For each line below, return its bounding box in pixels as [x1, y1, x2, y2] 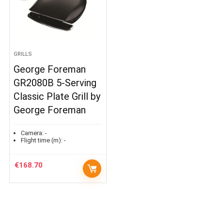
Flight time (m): [21, 137, 63, 144]
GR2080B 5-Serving [14, 77, 97, 89]
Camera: [21, 129, 44, 137]
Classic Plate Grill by [14, 91, 101, 102]
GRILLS [14, 51, 32, 57]
